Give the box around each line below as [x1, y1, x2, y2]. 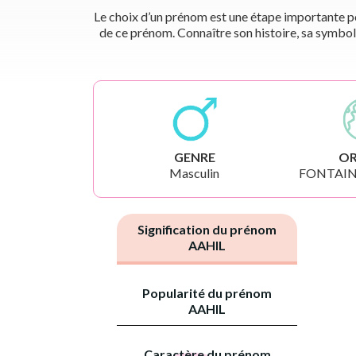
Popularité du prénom [142, 284, 272, 300]
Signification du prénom [137, 221, 277, 237]
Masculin [169, 164, 220, 180]
